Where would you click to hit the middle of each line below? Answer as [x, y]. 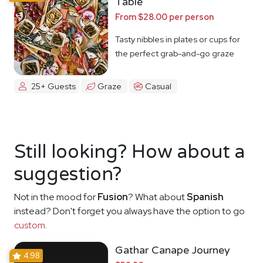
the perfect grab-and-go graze [175, 53]
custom [30, 225]
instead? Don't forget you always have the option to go [129, 211]
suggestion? [68, 174]
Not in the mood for [56, 197]
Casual [158, 86]
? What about [157, 197]
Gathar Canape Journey [173, 250]
